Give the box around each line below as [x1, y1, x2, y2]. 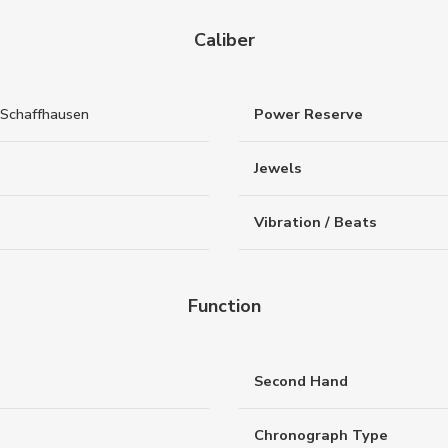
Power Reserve [254, 104, 363, 125]
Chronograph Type [254, 425, 388, 445]
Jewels [254, 158, 302, 179]
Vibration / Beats [254, 212, 377, 233]
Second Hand [254, 371, 348, 391]
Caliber [193, 27, 255, 52]
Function [187, 294, 261, 319]
